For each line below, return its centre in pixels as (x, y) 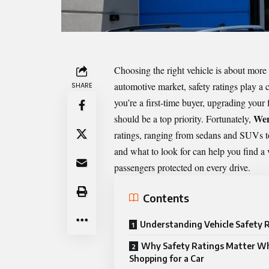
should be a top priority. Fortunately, (184, 119)
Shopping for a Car (167, 259)
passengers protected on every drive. (182, 168)
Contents (166, 198)
